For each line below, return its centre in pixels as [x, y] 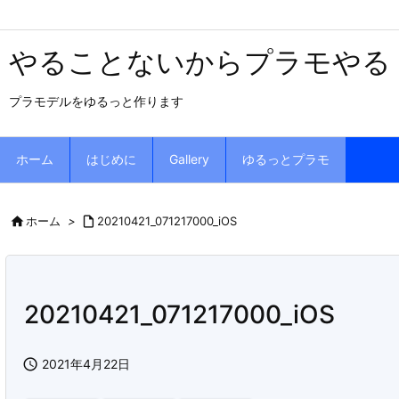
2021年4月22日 [86, 364]
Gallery [189, 159]
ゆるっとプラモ [286, 159]
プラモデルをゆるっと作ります [96, 101]
